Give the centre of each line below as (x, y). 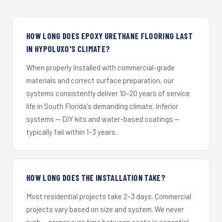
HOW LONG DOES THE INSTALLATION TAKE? (96, 177)
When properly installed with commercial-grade (101, 67)
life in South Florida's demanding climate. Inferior (102, 106)
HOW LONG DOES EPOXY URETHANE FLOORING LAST (110, 35)
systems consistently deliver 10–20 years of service (108, 93)
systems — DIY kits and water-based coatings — (103, 119)
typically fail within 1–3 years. (72, 132)
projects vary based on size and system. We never (105, 209)
